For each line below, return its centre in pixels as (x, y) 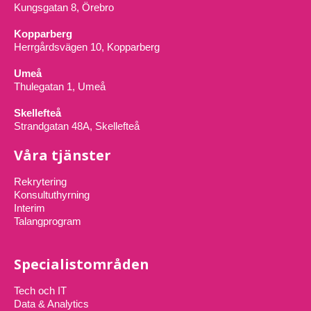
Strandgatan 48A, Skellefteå (77, 126)
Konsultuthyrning (52, 194)
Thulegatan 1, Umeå (60, 86)
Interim (30, 208)
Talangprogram (48, 221)
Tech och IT (40, 290)
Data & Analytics (51, 303)
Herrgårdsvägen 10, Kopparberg (87, 47)
